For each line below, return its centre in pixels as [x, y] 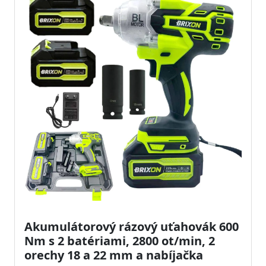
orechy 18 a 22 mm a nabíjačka [114, 255]
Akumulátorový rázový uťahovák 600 [132, 227]
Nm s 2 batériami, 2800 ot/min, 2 [120, 241]
